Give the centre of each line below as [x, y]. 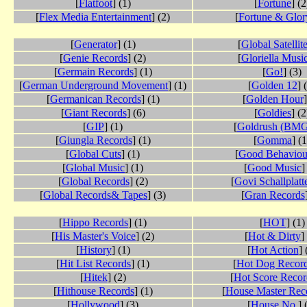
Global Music [95, 168]
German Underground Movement [95, 86]
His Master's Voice [95, 236]
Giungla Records [95, 140]
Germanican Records [95, 99]
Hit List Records [95, 264]
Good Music [274, 168]
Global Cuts [95, 154]
